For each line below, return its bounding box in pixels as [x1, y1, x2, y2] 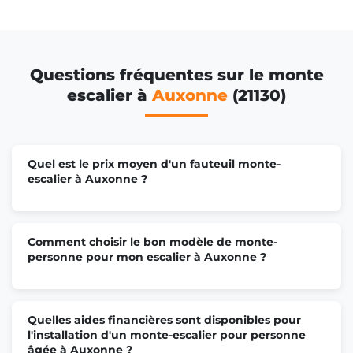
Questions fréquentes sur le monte [29, 65, 324, 84]
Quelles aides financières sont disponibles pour [28, 312, 301, 327]
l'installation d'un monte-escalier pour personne [28, 327, 306, 342]
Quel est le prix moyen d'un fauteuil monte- [28, 156, 281, 171]
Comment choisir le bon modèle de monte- [28, 234, 277, 249]
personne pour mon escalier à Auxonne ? [28, 249, 266, 264]
